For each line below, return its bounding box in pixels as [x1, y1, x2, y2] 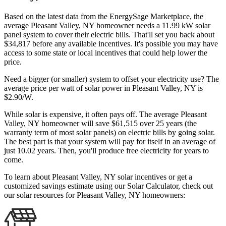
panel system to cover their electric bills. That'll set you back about [4, 30, 214, 39]
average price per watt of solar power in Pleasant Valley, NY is [4, 84, 203, 93]
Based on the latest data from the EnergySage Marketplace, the [4, 12, 203, 21]
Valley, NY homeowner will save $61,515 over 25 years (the [4, 119, 197, 128]
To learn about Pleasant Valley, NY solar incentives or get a [4, 173, 192, 182]
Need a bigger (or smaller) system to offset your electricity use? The [4, 75, 219, 84]
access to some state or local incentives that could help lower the [4, 48, 207, 58]
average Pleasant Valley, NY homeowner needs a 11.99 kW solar [4, 21, 210, 30]
